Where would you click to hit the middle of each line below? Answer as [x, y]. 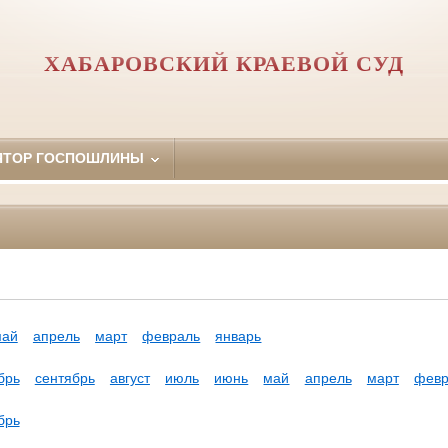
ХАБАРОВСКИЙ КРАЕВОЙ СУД [224, 63]
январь [238, 336]
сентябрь [64, 378]
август [129, 378]
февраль [171, 336]
